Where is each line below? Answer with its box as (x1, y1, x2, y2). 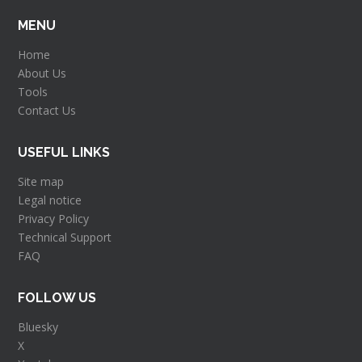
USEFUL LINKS (18, 145, 111, 161)
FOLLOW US (18, 290, 97, 306)
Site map (18, 174, 65, 190)
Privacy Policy (18, 211, 90, 227)
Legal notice (18, 192, 82, 208)
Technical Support (18, 229, 112, 246)
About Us (18, 65, 67, 82)
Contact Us (18, 103, 77, 119)
